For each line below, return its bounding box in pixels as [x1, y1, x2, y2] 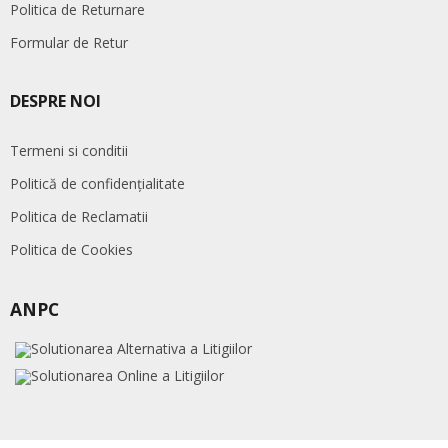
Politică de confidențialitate [10, 174, 185, 194]
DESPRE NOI [10, 90, 101, 113]
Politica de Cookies [10, 240, 133, 260]
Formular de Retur [10, 33, 128, 53]
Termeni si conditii [10, 141, 128, 161]
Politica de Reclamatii [10, 207, 148, 227]
